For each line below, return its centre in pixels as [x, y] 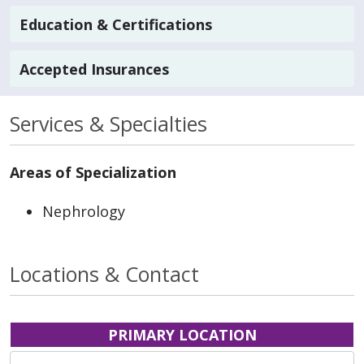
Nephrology [84, 211]
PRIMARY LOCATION [182, 334]
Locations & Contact [104, 273]
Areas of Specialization [93, 172]
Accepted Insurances [94, 69]
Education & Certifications [116, 24]
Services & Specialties [108, 123]
